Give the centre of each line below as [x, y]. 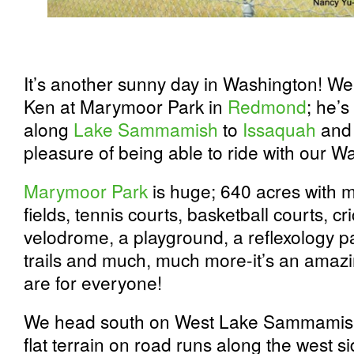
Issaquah [279, 129]
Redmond [267, 106]
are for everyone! [93, 282]
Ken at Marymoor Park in [126, 106]
